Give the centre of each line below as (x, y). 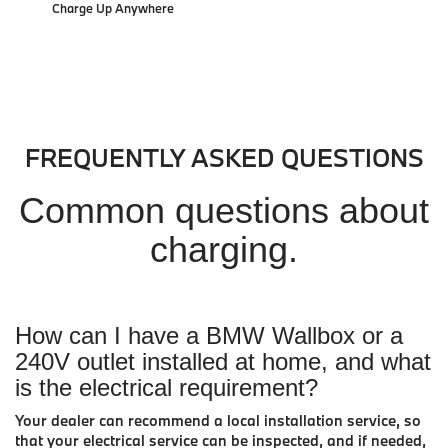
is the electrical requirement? (166, 387)
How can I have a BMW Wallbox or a (209, 335)
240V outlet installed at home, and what (223, 361)
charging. (224, 249)
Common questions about (224, 210)
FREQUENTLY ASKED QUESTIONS (224, 157)
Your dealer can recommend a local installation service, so (218, 420)
